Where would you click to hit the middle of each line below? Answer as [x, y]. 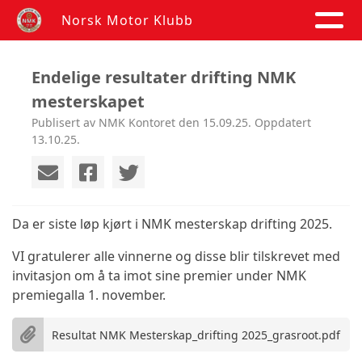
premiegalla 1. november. [89, 295]
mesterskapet [88, 101]
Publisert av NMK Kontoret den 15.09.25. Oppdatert [171, 122]
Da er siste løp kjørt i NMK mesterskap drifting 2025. [172, 224]
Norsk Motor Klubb [127, 20]
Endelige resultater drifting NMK [164, 77]
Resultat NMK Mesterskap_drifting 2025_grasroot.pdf [196, 335]
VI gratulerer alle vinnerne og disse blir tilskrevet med [176, 256]
